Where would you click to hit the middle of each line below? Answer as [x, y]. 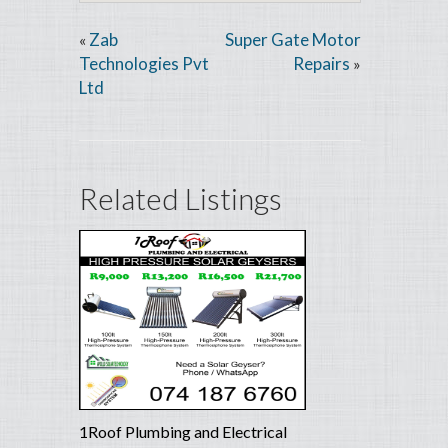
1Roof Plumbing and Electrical [183, 432]
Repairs [322, 64]
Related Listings [180, 198]
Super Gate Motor [293, 40]
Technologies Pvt [144, 64]
